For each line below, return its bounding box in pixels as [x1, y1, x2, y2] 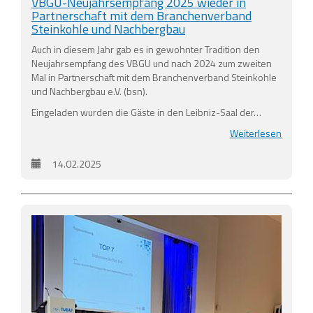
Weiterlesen [230, 125, 282, 140]
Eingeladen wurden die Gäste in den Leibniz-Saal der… [31, 104, 261, 119]
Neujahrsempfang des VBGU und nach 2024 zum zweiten [31, 55, 272, 71]
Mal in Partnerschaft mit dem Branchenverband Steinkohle [31, 69, 277, 85]
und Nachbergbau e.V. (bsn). [31, 83, 147, 99]
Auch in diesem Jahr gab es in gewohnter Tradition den [31, 41, 260, 57]
